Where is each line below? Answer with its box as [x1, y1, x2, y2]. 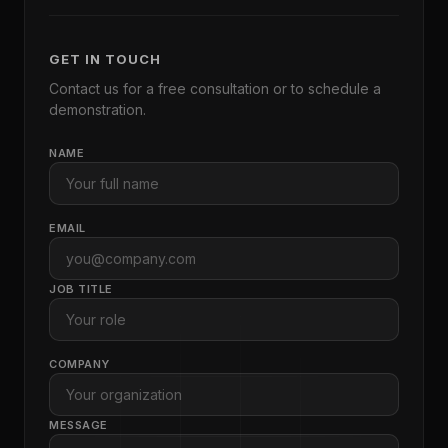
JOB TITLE [49, 281, 113, 296]
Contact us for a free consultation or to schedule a [49, 79, 381, 97]
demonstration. [49, 100, 146, 118]
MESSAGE [49, 417, 108, 432]
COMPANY [49, 356, 110, 371]
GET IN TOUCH [49, 50, 162, 67]
